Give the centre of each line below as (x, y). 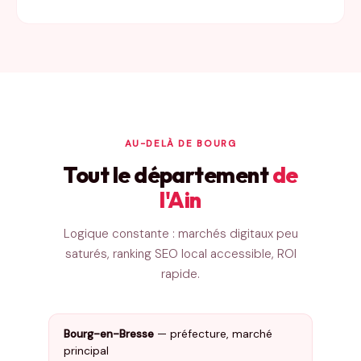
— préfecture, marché (213, 334)
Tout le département (168, 175)
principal (86, 351)
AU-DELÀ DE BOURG (180, 144)
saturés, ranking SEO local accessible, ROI (180, 254)
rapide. (180, 274)
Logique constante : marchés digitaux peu (180, 234)
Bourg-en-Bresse (109, 334)
